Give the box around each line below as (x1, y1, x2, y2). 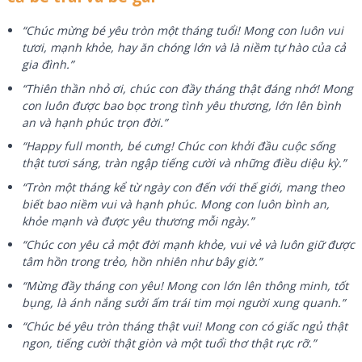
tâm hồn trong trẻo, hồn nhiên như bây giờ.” (22, 254, 263, 270)
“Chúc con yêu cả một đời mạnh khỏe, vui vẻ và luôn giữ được (22, 237, 356, 253)
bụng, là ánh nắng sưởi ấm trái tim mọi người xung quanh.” (22, 294, 346, 310)
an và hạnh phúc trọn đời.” (22, 114, 168, 130)
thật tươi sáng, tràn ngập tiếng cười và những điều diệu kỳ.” (22, 155, 347, 171)
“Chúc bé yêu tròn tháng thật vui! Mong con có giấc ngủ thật (22, 318, 348, 335)
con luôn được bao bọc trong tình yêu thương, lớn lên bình (22, 97, 342, 113)
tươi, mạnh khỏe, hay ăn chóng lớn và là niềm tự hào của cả (22, 40, 347, 56)
